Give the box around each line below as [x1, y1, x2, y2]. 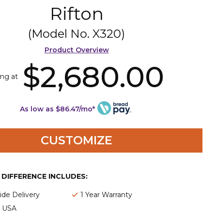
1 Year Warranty [80, 190, 132, 199]
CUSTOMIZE [41, 133, 113, 147]
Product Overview [44, 45, 109, 54]
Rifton [49, 2, 104, 24]
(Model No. [28, 26, 93, 41]
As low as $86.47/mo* [19, 104, 95, 113]
